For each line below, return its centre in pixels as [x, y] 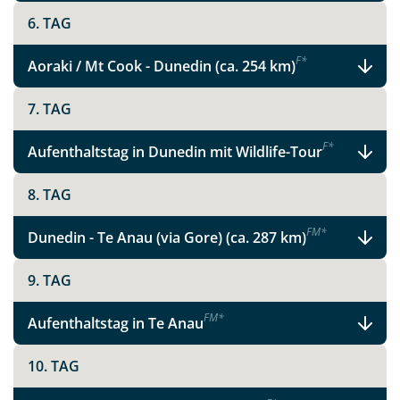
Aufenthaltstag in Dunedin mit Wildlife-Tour [175, 152]
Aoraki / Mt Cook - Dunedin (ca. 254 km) [162, 67]
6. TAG [50, 24]
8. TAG [50, 195]
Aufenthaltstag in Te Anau [116, 324]
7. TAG [50, 109]
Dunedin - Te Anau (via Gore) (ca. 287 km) [167, 238]
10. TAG [54, 367]
